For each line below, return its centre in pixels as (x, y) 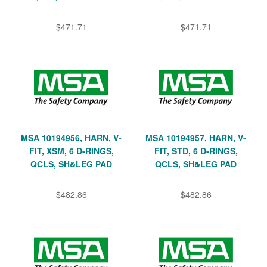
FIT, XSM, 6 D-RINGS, (71, 150)
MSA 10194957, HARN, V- (196, 137)
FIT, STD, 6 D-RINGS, (196, 150)
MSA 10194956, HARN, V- (71, 137)
